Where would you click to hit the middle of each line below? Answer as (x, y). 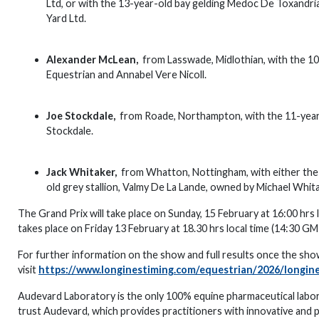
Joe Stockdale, (82, 116)
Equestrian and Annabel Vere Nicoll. (127, 74)
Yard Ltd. (67, 18)
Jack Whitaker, (84, 172)
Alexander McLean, (94, 59)
